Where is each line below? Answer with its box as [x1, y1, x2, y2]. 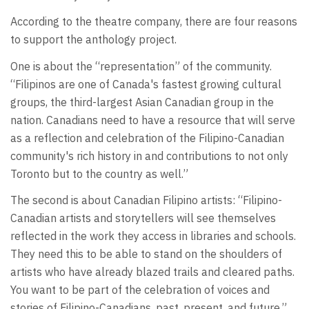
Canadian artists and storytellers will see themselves [10, 211, 276, 226]
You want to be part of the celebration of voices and [10, 283, 270, 297]
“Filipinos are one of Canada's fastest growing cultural [10, 77, 281, 91]
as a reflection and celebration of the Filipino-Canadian [10, 130, 284, 145]
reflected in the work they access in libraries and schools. [10, 229, 296, 243]
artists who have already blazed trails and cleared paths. [10, 265, 295, 279]
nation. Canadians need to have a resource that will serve [10, 112, 295, 127]
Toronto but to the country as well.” [10, 166, 188, 181]
